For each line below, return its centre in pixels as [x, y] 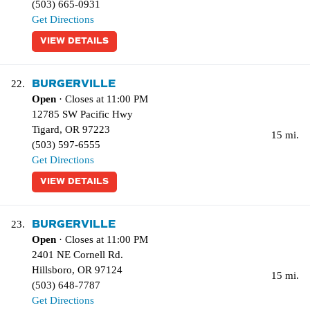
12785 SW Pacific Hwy [82, 114]
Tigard [46, 129]
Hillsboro [52, 270]
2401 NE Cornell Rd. [77, 255]
